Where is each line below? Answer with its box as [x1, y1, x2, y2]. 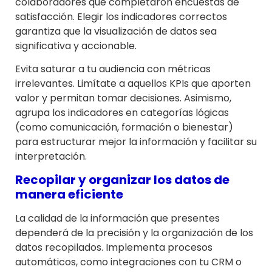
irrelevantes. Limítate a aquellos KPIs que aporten [15, 76, 251, 90]
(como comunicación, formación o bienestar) [15, 120, 233, 134]
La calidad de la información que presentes [15, 211, 220, 226]
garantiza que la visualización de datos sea [15, 24, 217, 38]
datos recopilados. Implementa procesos [15, 240, 212, 255]
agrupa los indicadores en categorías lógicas [15, 105, 229, 120]
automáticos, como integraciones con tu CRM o [15, 255, 242, 270]
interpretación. [15, 149, 87, 163]
